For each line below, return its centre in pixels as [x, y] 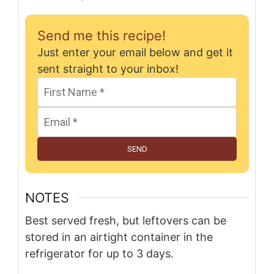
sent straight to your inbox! [108, 68]
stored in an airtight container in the [119, 237]
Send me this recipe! [102, 35]
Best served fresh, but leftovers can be [126, 221]
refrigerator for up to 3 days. [99, 254]
